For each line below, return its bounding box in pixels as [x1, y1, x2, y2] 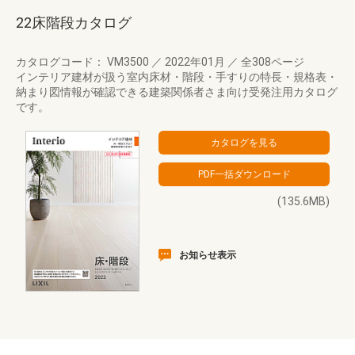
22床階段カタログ [16, 14, 132, 31]
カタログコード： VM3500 [16, 55, 151, 68]
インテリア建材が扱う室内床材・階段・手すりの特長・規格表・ [16, 71, 338, 83]
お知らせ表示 [179, 250, 236, 261]
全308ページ [239, 55, 304, 68]
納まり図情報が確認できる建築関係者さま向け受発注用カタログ [16, 86, 338, 98]
